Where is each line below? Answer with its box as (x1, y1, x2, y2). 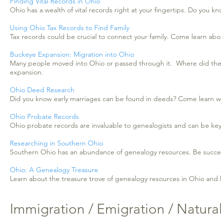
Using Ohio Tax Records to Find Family (10, 23, 129, 32)
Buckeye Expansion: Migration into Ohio (10, 50, 134, 59)
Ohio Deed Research (10, 85, 74, 94)
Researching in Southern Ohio (10, 139, 103, 147)
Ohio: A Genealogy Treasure (10, 165, 98, 174)
